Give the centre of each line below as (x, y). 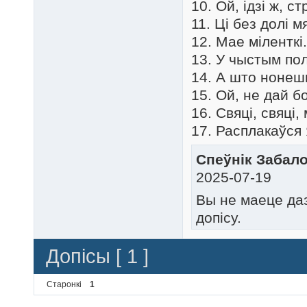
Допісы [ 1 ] (97, 257)
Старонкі (64, 284)
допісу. (219, 217)
